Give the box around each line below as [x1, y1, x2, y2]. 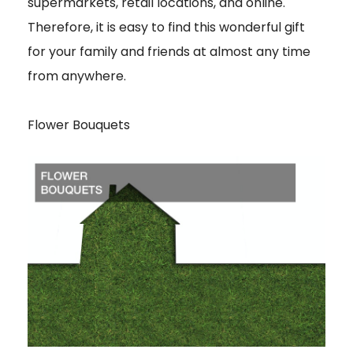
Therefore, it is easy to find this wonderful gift [28, 18, 305, 37]
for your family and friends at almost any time [28, 43, 310, 61]
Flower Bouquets [28, 116, 130, 135]
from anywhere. [28, 67, 126, 86]
